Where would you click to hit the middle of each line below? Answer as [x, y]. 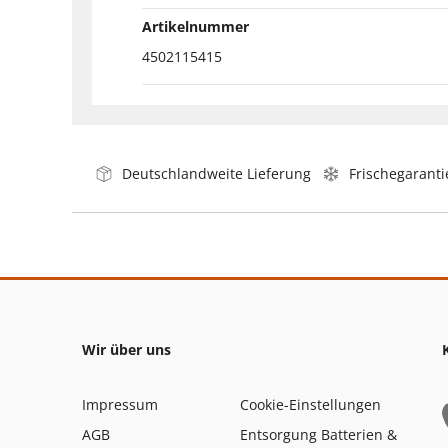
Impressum [120, 404]
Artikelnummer [195, 26]
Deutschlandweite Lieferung [216, 173]
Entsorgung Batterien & [318, 434]
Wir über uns [126, 349]
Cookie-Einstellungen [310, 404]
